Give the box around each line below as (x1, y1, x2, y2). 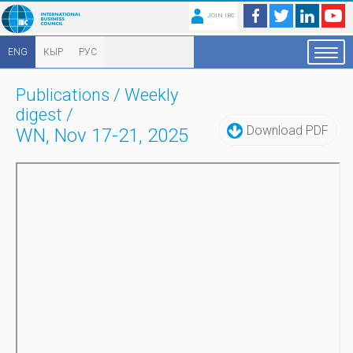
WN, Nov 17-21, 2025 (16, 124, 188, 147)
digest (16, 105, 62, 124)
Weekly (124, 85, 178, 105)
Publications (16, 85, 110, 105)
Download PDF (247, 123, 329, 138)
